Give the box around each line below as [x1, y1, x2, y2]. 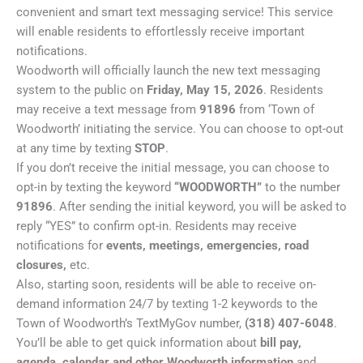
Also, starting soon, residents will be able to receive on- [16, 277, 316, 292]
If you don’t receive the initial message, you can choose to [16, 160, 330, 175]
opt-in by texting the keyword [16, 180, 174, 194]
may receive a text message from [16, 102, 199, 117]
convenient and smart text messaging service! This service [16, 5, 333, 19]
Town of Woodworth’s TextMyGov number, [16, 316, 245, 331]
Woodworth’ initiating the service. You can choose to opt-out [16, 122, 344, 136]
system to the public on [16, 83, 147, 97]
